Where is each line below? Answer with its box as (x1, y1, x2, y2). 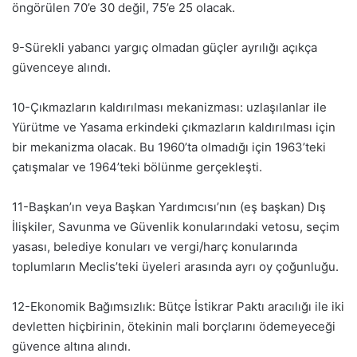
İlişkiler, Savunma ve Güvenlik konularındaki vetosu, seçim (12, 218, 339, 234)
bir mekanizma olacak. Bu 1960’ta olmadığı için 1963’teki (12, 139, 326, 155)
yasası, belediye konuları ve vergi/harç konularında (12, 238, 297, 254)
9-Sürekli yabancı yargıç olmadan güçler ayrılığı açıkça (12, 39, 317, 55)
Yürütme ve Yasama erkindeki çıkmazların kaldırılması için (12, 119, 335, 135)
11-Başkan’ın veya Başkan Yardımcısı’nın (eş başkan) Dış (12, 198, 326, 214)
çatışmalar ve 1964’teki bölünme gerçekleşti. (12, 159, 262, 175)
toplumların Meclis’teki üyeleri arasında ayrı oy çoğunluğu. (12, 258, 339, 274)
